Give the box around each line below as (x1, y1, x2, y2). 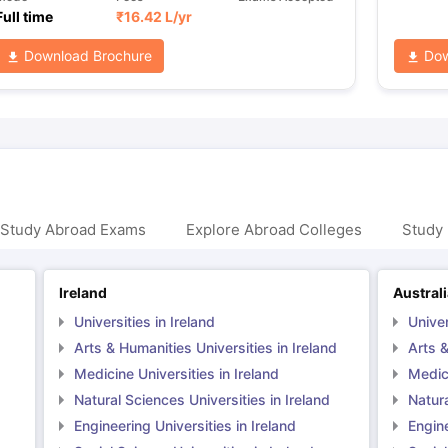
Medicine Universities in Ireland (74, 364, 279, 382)
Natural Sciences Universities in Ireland (74, 390, 330, 408)
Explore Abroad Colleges (185, 219, 362, 239)
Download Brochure (20, 47, 152, 65)
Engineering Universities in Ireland (74, 416, 296, 434)
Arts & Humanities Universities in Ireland (74, 338, 337, 356)
